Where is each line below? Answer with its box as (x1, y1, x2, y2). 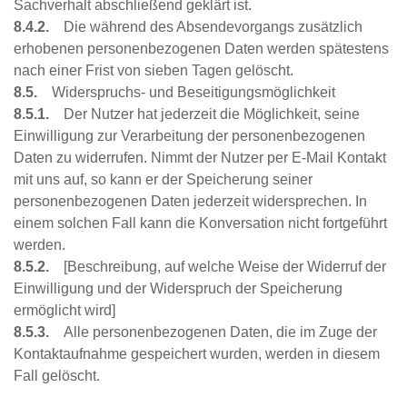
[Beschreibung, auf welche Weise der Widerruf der (53, 259, 386, 275)
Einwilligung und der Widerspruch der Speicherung (14, 281, 342, 297)
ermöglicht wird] (14, 303, 115, 319)
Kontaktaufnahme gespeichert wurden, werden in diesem (14, 346, 380, 362)
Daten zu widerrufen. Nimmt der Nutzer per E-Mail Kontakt (14, 150, 386, 166)
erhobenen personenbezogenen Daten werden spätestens (14, 41, 389, 57)
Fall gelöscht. (14, 368, 100, 384)
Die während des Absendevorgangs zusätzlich (49, 19, 362, 35)
